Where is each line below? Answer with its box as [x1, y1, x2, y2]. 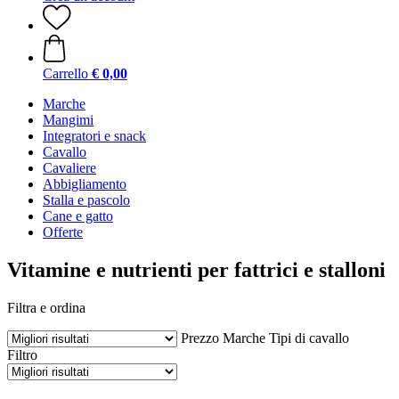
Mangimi [43, 112, 94, 127]
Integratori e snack [43, 128, 146, 143]
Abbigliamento [43, 176, 126, 191]
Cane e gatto [43, 208, 113, 224]
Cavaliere [43, 160, 96, 175]
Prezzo [181, 330, 219, 346]
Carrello [43, 66, 88, 81]
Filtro [7, 346, 37, 362]
